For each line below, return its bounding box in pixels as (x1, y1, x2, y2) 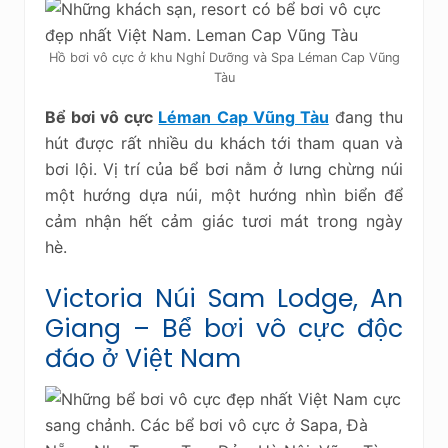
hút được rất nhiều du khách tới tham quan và (45, 132, 403, 153)
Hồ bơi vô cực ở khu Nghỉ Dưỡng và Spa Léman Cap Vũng (48, 49, 400, 65)
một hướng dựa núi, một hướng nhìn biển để (45, 184, 403, 205)
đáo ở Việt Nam (45, 340, 241, 376)
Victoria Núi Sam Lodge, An (45, 280, 403, 316)
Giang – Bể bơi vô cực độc (45, 310, 403, 346)
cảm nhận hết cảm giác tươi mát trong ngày (45, 210, 403, 231)
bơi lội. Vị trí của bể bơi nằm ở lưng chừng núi (45, 158, 403, 179)
